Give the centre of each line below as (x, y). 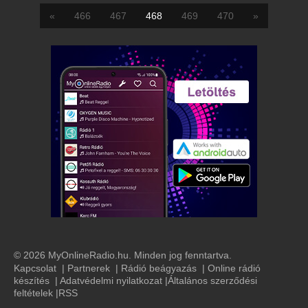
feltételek (33, 293)
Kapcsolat (35, 268)
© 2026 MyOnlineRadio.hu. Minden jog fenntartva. (123, 255)
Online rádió (234, 268)
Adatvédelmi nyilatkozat (111, 281)
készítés (32, 281)
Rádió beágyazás (159, 268)
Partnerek (89, 268)
